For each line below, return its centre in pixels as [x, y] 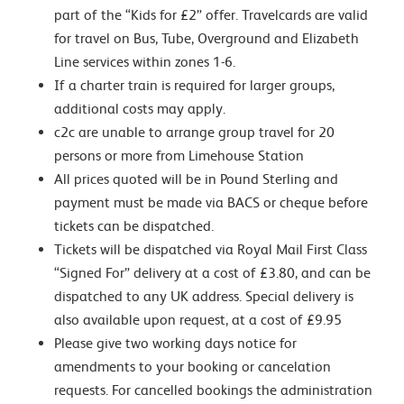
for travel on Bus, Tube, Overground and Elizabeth [207, 38]
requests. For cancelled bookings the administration [213, 390]
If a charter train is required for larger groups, [194, 85]
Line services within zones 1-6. [145, 62]
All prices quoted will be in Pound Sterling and [196, 179]
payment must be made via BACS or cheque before [211, 202]
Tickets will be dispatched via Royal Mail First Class [211, 249]
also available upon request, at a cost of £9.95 [198, 320]
